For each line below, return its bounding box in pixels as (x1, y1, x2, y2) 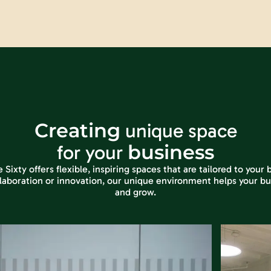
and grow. (115, 186, 156, 198)
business (128, 140, 214, 164)
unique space (120, 119, 237, 142)
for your (57, 141, 128, 164)
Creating (34, 119, 120, 142)
